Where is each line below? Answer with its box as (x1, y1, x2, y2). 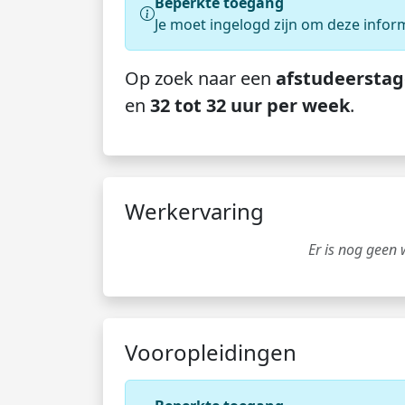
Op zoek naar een (125, 66, 276, 90)
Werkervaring (125, 196, 264, 226)
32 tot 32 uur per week (150, 93, 350, 118)
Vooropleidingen (125, 337, 297, 367)
